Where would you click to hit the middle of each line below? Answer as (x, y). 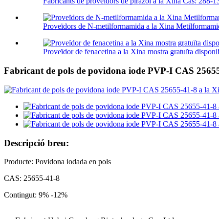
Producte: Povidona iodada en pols (57, 162)
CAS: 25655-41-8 (32, 178)
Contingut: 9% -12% (36, 195)
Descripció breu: (36, 143)
